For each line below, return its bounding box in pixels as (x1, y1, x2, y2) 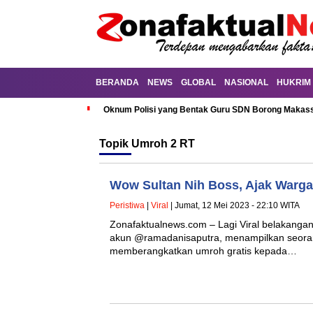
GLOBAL (181, 78, 216, 87)
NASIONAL (224, 78, 268, 87)
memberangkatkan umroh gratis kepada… (110, 245, 297, 256)
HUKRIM (277, 78, 311, 87)
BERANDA (96, 78, 139, 87)
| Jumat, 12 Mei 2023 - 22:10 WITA (168, 201, 300, 210)
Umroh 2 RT (131, 138, 195, 150)
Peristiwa (110, 201, 145, 210)
